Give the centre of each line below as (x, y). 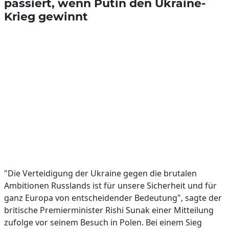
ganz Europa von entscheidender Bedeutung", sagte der (113, 198)
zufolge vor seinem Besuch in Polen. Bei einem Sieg (103, 222)
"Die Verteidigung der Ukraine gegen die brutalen (100, 173)
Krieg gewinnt (46, 16)
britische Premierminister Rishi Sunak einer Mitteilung (109, 210)
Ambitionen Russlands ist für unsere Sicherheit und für (110, 186)
